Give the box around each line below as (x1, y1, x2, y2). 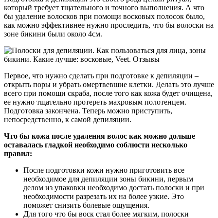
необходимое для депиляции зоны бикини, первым (23, 174, 193, 183)
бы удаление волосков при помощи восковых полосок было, (4, 12, 205, 20)
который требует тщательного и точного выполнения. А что (4, 3, 204, 12)
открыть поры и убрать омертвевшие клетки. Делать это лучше (4, 80, 214, 89)
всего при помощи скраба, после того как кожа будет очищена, (4, 89, 213, 97)
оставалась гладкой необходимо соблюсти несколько (4, 140, 187, 149)
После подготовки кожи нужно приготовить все (23, 165, 184, 174)
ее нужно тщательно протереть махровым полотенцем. (4, 97, 186, 106)
